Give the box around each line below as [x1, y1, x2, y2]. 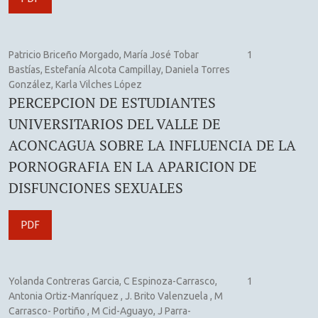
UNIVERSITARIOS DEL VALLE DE [9, 114, 221, 133]
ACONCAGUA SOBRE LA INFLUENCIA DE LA [9, 135, 296, 155]
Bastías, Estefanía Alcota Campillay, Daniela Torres [9, 63, 230, 75]
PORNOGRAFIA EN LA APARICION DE [9, 156, 257, 176]
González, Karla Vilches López [9, 78, 142, 90]
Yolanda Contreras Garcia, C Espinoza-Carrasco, [9, 275, 217, 287]
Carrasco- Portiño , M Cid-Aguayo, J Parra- [9, 305, 191, 317]
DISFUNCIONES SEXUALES [9, 177, 183, 197]
